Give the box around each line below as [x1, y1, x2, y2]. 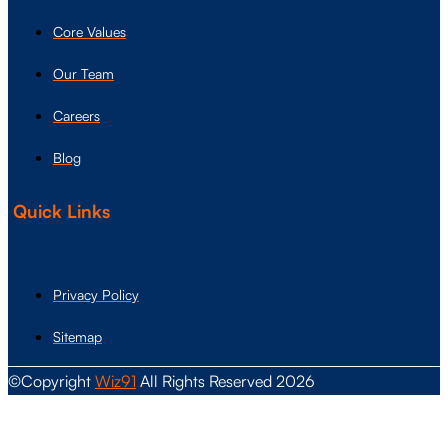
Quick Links [13, 199, 110, 222]
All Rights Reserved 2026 [136, 370, 315, 391]
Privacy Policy [53, 285, 139, 303]
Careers [53, 106, 100, 124]
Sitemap [53, 327, 102, 345]
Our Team [53, 64, 114, 82]
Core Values [53, 22, 126, 40]
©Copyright [8, 370, 95, 391]
